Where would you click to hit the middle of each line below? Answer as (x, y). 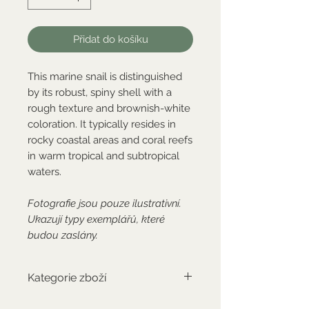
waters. (44, 171)
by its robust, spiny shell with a (100, 92)
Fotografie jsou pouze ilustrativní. (104, 203)
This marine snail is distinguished (105, 76)
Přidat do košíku (110, 39)
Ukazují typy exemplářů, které (96, 219)
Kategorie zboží (67, 277)
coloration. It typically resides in (102, 124)
